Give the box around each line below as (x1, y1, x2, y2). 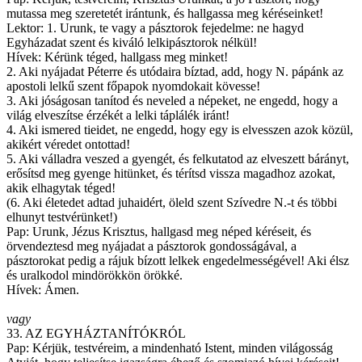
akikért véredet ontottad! (6, 137, 130, 152)
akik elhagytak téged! (6, 181, 116, 196)
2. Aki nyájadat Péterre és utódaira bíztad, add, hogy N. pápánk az (6, 65, 343, 79)
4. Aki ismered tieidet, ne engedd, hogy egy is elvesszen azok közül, (6, 123, 353, 137)
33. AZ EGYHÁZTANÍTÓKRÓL (6, 326, 186, 341)
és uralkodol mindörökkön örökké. (6, 268, 183, 283)
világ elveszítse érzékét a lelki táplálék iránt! (6, 108, 229, 123)
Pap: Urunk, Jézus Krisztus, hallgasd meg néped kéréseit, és (6, 225, 311, 239)
